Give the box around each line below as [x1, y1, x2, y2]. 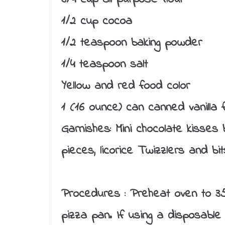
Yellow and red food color [61, 77, 190, 95]
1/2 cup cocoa [61, 12, 132, 30]
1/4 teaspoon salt [61, 55, 148, 73]
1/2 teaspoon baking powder [61, 34, 202, 52]
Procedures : [61, 185, 126, 203]
